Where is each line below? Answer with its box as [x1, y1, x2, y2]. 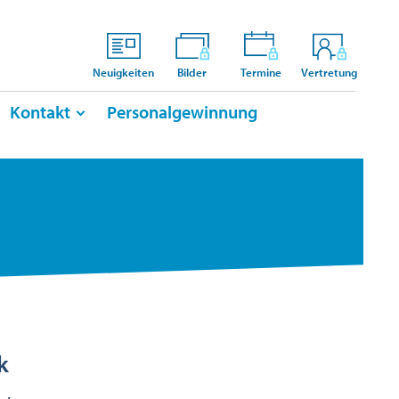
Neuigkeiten [93, 65, 154, 79]
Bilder [177, 65, 207, 79]
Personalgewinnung [107, 101, 257, 123]
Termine [240, 65, 281, 79]
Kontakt [10, 101, 70, 123]
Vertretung [301, 65, 357, 79]
